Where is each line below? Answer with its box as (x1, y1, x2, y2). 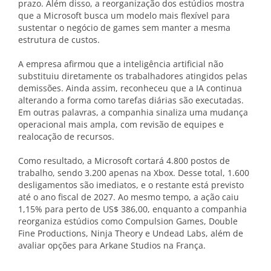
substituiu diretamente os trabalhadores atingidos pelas (18, 70, 247, 82)
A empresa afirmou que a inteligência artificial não (18, 57, 223, 70)
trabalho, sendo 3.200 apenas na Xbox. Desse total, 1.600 (18, 166, 249, 178)
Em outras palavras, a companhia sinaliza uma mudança (18, 106, 248, 118)
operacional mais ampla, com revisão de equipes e (18, 118, 224, 130)
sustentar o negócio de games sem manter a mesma (18, 21, 230, 33)
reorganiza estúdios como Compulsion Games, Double (18, 215, 238, 227)
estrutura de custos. (18, 33, 100, 45)
